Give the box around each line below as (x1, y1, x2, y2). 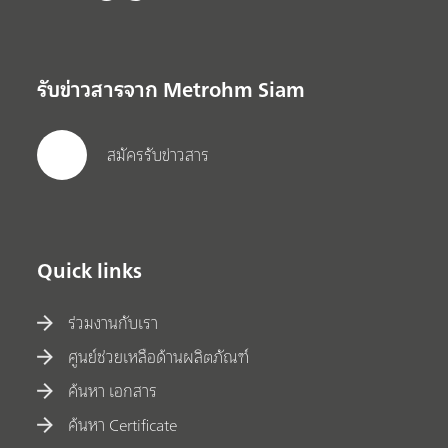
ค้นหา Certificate (68, 411, 178, 440)
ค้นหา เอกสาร (68, 377, 158, 406)
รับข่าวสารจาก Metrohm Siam (37, 71, 306, 107)
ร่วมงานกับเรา (68, 309, 159, 338)
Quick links (37, 252, 143, 288)
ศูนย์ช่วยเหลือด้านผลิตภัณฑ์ (68, 343, 250, 372)
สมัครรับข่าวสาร (107, 141, 210, 170)
